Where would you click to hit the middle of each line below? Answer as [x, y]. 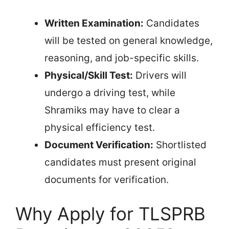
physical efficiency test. [100, 127]
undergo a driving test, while [110, 93]
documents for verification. [107, 179]
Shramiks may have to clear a [112, 110]
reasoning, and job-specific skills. [122, 58]
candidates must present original [120, 162]
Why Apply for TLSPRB [110, 214]
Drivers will [160, 75]
